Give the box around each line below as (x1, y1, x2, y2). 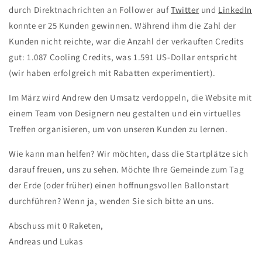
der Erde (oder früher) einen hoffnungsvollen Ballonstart (9, 180, 229, 191)
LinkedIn (218, 4, 253, 16)
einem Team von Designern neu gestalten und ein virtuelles (9, 108, 241, 119)
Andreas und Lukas (9, 236, 83, 247)
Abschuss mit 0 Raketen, (9, 220, 104, 232)
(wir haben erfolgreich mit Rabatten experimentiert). (9, 67, 216, 79)
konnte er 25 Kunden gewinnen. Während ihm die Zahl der (9, 20, 236, 32)
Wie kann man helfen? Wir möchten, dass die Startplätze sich (9, 148, 249, 160)
